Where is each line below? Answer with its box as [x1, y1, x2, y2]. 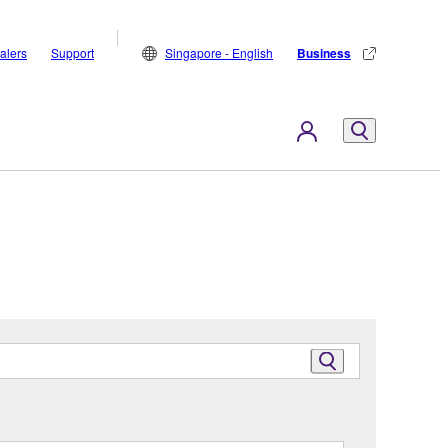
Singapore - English [165, 44, 273, 61]
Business [297, 44, 351, 62]
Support [51, 44, 94, 61]
